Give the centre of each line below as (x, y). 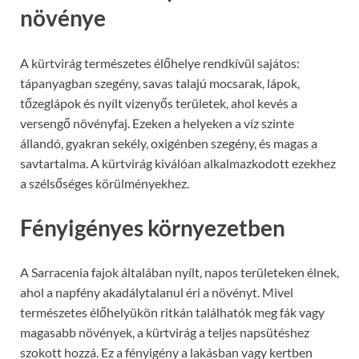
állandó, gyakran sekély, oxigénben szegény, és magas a (169, 143)
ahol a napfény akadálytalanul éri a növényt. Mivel (157, 292)
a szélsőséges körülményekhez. (105, 183)
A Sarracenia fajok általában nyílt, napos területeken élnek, (179, 272)
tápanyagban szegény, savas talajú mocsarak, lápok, (160, 83)
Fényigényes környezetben (153, 227)
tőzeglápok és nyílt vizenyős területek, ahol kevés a (159, 103)
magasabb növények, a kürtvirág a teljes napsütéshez (165, 333)
